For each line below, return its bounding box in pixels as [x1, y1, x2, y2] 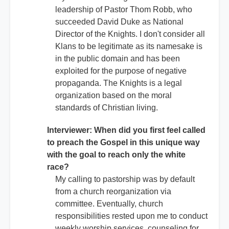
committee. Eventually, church [55, 199, 163, 209]
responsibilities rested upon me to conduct [55, 212, 208, 221]
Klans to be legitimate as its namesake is [55, 42, 202, 51]
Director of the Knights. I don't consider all [55, 30, 205, 39]
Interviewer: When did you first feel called [47, 126, 205, 135]
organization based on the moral [55, 91, 172, 100]
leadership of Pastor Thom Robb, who [55, 5, 192, 14]
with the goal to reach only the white [47, 150, 186, 159]
